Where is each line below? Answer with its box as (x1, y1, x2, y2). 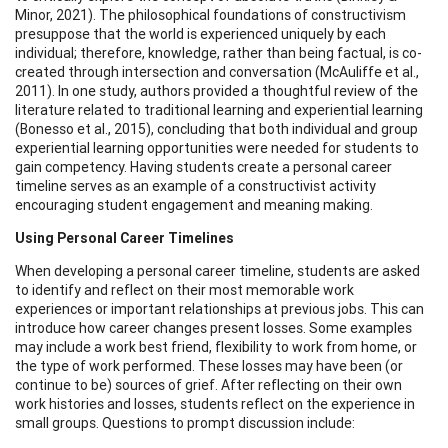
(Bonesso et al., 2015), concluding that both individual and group (15, 119, 418, 138)
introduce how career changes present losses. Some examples (15, 318, 412, 337)
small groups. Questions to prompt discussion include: (15, 413, 355, 432)
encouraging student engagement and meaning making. (15, 195, 373, 214)
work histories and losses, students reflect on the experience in (15, 394, 415, 413)
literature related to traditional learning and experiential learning (15, 100, 423, 119)
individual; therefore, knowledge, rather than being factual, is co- (15, 43, 422, 62)
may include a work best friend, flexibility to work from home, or (15, 337, 417, 356)
